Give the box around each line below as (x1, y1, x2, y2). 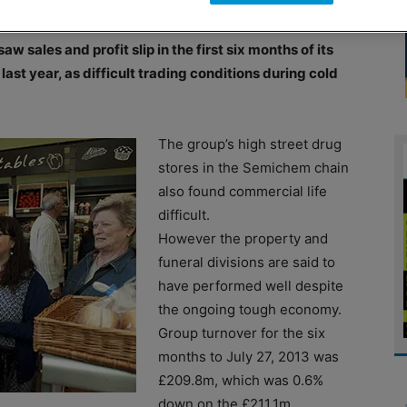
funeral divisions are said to (158, 253, 335, 271)
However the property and (158, 229, 328, 247)
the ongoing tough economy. (158, 300, 342, 318)
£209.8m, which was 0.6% (158, 371, 323, 389)
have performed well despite (158, 276, 343, 294)
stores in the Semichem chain (158, 158, 349, 176)
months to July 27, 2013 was (158, 347, 339, 365)
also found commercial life (158, 182, 327, 200)
